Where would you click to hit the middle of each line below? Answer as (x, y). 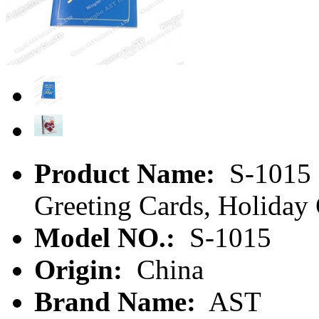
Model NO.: (108, 237)
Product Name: (128, 173)
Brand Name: (119, 301)
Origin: (82, 269)
